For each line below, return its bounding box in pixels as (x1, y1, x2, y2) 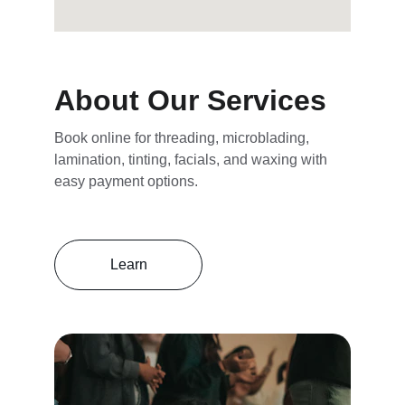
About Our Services (54, 84, 326, 117)
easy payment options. (54, 174, 198, 189)
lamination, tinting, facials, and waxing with (54, 152, 331, 167)
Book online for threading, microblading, (54, 130, 313, 146)
